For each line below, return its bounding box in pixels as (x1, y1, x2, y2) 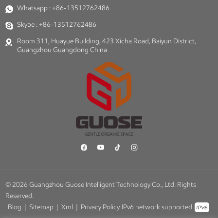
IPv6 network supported (122, 203, 193, 212)
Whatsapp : (17, 3, 52, 12)
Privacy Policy (80, 202, 120, 211)
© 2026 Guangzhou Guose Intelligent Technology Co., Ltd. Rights (5, 181, 197, 189)
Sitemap (29, 202, 54, 211)
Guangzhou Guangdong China (17, 45, 107, 54)
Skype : (17, 20, 39, 29)
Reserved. (5, 192, 34, 200)
